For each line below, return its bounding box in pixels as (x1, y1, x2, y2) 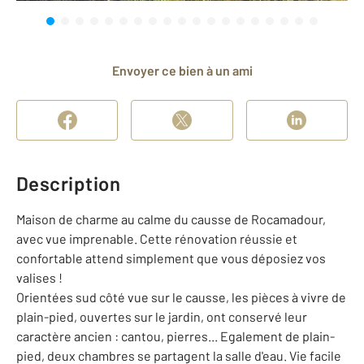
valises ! (16, 270, 63, 285)
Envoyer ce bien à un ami (119, 63, 253, 78)
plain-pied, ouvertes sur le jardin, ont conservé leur (16, 309, 307, 324)
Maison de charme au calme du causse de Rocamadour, (16, 211, 326, 227)
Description (16, 171, 121, 195)
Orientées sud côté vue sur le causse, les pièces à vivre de (16, 289, 346, 305)
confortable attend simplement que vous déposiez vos (16, 250, 326, 266)
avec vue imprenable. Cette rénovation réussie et (16, 231, 297, 246)
